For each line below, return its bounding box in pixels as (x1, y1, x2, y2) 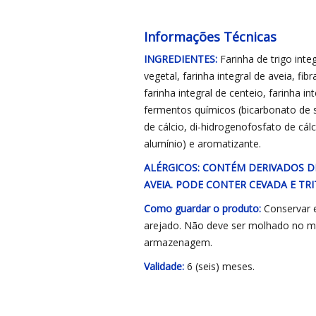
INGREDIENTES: (143, 52, 217, 66)
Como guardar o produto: (143, 202, 261, 215)
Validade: (143, 260, 184, 273)
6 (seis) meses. (183, 260, 255, 273)
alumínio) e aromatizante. (143, 137, 261, 150)
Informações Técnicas (143, 28, 276, 45)
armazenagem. (143, 236, 212, 249)
